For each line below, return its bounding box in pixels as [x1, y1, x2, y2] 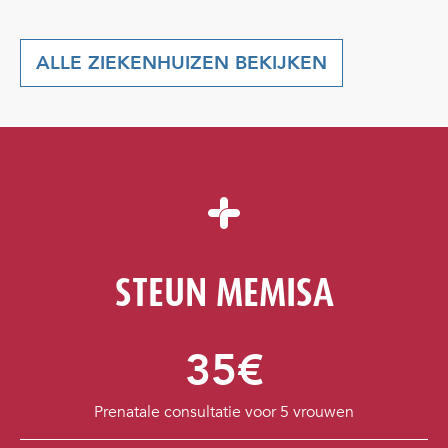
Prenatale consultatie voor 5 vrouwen [94, 400, 354, 423]
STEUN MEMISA [114, 265, 334, 319]
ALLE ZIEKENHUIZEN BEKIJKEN [36, 49, 327, 76]
